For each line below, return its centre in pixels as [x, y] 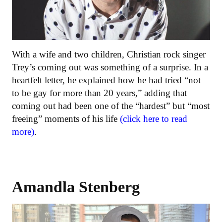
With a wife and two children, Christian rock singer [109, 54]
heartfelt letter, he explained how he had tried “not [106, 80]
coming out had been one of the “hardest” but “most [111, 106]
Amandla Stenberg [76, 187]
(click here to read [154, 118]
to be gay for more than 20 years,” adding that [99, 93]
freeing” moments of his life [66, 118]
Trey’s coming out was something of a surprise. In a [110, 67]
